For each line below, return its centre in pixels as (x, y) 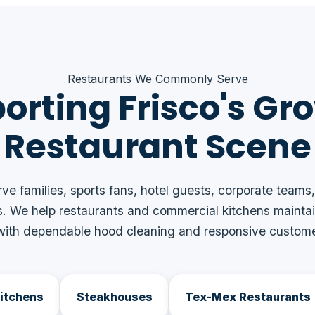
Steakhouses (114, 296)
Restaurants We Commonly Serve (157, 79)
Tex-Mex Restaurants (248, 296)
